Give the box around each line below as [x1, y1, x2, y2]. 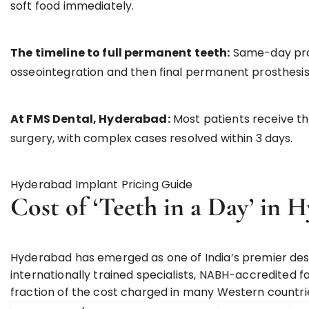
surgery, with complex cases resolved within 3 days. [10, 130, 293, 146]
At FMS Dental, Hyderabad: [10, 111, 170, 127]
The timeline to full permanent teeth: [10, 45, 230, 61]
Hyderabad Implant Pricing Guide [10, 177, 193, 192]
